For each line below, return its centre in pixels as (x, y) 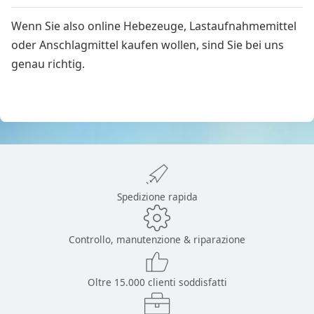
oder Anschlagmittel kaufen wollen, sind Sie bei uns (148, 45)
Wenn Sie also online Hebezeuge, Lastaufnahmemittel (154, 26)
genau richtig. (49, 64)
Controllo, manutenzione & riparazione (157, 239)
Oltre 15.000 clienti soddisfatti (157, 282)
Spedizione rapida (157, 196)
